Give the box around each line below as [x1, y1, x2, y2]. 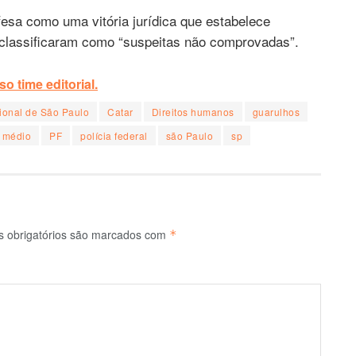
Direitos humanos [151, 104, 234, 118]
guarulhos [252, 104, 300, 118]
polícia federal [80, 128, 148, 142]
